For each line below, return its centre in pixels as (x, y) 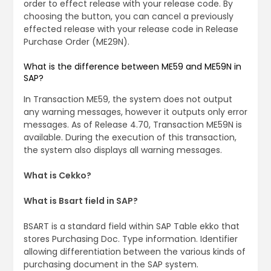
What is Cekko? (57, 176)
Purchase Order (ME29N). (76, 42)
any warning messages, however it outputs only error (135, 112)
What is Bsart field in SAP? (80, 201)
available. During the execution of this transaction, (130, 138)
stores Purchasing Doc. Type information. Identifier (130, 239)
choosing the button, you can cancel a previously (128, 17)
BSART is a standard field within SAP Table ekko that (131, 227)
